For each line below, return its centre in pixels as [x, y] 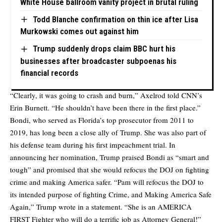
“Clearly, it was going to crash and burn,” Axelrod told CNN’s [106, 95]
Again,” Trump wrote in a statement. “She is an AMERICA [101, 206]
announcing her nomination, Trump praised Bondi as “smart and [110, 157]
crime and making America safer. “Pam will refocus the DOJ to [107, 182]
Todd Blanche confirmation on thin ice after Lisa [115, 19]
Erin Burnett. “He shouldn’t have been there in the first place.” [105, 107]
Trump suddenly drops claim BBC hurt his [104, 49]
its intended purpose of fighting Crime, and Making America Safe [111, 194]
